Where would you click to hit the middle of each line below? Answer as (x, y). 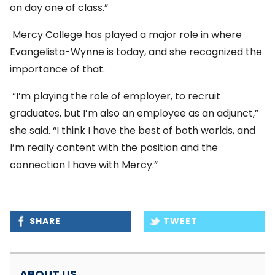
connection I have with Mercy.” (84, 165)
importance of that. (57, 69)
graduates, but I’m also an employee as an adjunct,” (134, 114)
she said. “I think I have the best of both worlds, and (133, 131)
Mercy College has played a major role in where (126, 35)
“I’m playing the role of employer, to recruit (115, 96)
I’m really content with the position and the (114, 148)
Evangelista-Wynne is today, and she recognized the (136, 52)
